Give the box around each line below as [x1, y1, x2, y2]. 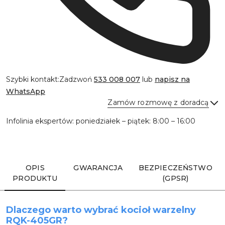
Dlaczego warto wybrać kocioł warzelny [6, 204, 196, 216]
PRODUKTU [13, 174, 58, 183]
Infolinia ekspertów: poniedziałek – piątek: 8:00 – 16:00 [6, 117, 195, 126]
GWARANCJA [73, 163, 123, 173]
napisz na [155, 75, 190, 84]
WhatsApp [6, 87, 45, 96]
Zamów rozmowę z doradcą [107, 98, 209, 107]
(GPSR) [162, 174, 189, 183]
